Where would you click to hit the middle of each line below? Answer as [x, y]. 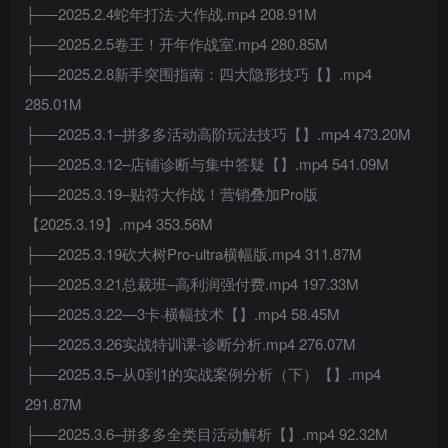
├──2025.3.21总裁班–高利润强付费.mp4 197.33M [192, 283]
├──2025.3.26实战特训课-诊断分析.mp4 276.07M [190, 343]
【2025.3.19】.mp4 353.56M [119, 223]
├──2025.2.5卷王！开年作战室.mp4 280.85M [176, 43]
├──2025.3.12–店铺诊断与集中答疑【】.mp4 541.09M [207, 163]
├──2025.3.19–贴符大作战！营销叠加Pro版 [171, 193]
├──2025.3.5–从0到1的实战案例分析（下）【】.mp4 [203, 373]
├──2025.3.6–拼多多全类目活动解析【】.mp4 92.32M [206, 433]
